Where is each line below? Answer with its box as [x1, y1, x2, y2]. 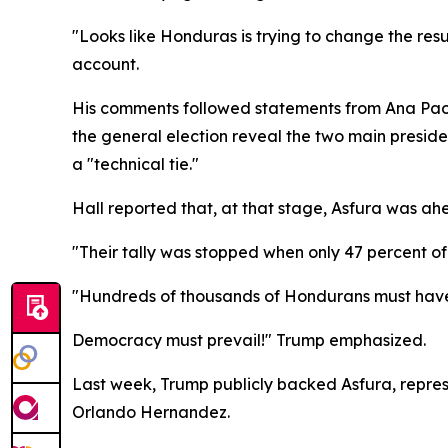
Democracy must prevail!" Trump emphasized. [72, 330, 426, 350]
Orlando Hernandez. [72, 402, 230, 422]
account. [72, 54, 139, 74]
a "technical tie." [72, 154, 199, 174]
